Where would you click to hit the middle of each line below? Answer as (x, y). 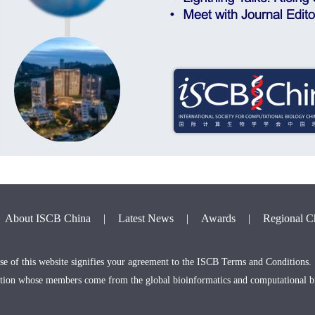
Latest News (146, 218)
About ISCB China (48, 218)
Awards (218, 218)
